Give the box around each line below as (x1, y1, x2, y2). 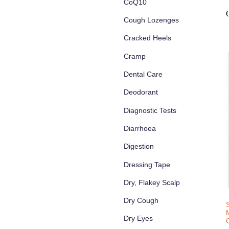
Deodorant (124, 88, 158, 97)
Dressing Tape (124, 160, 170, 169)
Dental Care (124, 70, 163, 79)
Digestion (124, 142, 154, 151)
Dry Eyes (124, 214, 153, 223)
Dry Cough (124, 196, 158, 205)
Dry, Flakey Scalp (124, 178, 180, 187)
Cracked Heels (124, 34, 171, 42)
